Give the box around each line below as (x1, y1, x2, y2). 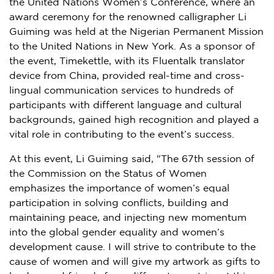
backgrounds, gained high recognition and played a (9, 115, 259, 125)
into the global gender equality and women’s (9, 228, 224, 237)
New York (127, 42, 174, 51)
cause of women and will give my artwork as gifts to (9, 257, 260, 267)
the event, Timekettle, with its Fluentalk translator (9, 56, 245, 66)
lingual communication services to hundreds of (9, 86, 234, 95)
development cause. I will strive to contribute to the (9, 242, 256, 252)
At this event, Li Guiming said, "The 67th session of (9, 154, 254, 164)
